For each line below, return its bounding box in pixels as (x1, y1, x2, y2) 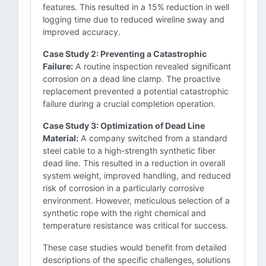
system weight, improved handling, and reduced (43, 170, 231, 180)
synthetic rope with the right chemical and (43, 208, 206, 218)
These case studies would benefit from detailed (43, 242, 227, 252)
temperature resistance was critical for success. (43, 220, 228, 230)
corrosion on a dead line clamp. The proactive (43, 74, 220, 84)
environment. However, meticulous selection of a (43, 195, 230, 205)
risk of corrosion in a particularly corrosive (43, 183, 204, 193)
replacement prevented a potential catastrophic (43, 86, 229, 96)
